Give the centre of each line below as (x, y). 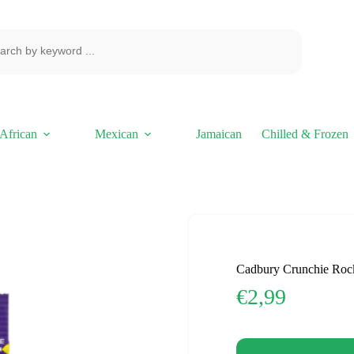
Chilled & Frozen (305, 134)
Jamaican (218, 134)
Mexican (116, 134)
